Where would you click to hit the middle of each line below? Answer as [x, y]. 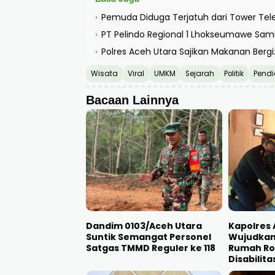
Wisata [104, 73]
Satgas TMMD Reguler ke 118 [151, 248]
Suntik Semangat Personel [149, 237]
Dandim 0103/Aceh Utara [144, 226]
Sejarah [200, 73]
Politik [234, 73]
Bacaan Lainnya [132, 100]
